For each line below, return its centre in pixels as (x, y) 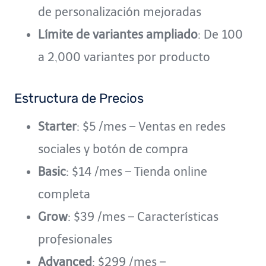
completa (64, 194)
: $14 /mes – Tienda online (137, 171)
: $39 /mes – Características (143, 216)
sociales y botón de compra (113, 149)
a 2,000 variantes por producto (124, 57)
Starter (57, 126)
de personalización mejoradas (120, 12)
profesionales (75, 239)
